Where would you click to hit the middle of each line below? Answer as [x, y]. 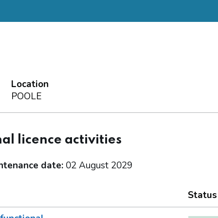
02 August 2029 [99, 166]
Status [202, 195]
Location [30, 84]
